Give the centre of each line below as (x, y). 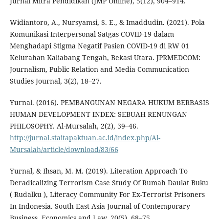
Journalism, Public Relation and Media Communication (99, 69)
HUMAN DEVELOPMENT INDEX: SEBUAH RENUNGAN (98, 114)
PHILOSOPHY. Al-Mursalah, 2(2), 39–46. (74, 126)
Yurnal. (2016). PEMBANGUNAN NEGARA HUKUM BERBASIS (109, 103)
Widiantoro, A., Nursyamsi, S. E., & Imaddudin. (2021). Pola (107, 22)
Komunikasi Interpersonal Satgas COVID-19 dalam (92, 34)
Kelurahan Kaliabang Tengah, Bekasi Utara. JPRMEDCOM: (105, 58)
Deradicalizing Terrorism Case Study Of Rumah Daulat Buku (109, 183)
